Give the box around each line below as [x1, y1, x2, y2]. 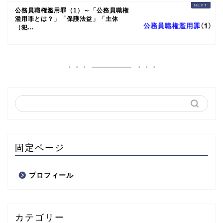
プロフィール [29, 172, 74, 179]
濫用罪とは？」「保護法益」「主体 [15, 15, 118, 22]
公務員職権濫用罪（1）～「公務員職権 [15, 7, 129, 14]
